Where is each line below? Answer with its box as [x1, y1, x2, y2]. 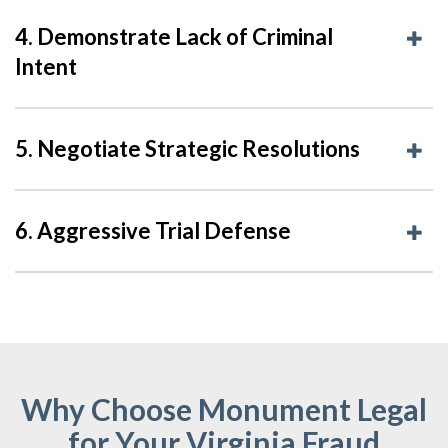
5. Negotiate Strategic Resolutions [15, 134, 360, 162]
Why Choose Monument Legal [21, 390, 427, 427]
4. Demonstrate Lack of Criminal [15, 22, 333, 50]
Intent [15, 52, 77, 80]
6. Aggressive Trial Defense [15, 216, 291, 244]
